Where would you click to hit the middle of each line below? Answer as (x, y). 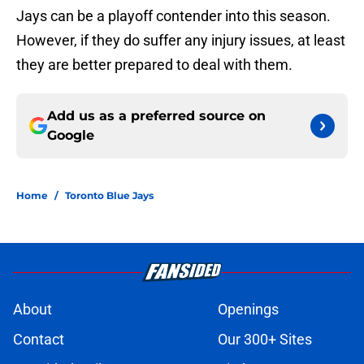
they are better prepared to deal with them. (154, 65)
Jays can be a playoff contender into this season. (173, 16)
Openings (248, 310)
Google (71, 136)
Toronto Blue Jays (109, 196)
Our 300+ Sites (265, 340)
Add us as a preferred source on (156, 116)
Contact (39, 340)
